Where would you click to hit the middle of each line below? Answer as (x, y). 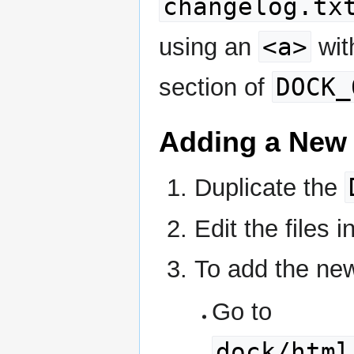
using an (209, 47)
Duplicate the (269, 188)
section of (215, 87)
